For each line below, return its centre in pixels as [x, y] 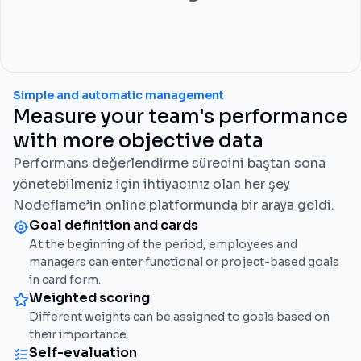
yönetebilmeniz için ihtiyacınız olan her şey [151, 184]
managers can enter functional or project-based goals [184, 262]
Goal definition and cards [114, 225]
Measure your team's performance [180, 117]
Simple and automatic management [118, 95]
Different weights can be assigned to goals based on [179, 317]
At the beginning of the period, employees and [163, 244]
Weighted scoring [89, 298]
